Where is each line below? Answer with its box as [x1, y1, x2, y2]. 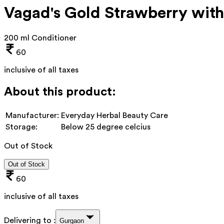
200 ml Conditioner [4, 33, 76, 42]
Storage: [5, 122, 37, 131]
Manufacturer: [5, 111, 59, 119]
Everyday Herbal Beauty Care [61, 111, 168, 119]
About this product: [4, 85, 116, 98]
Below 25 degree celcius [61, 122, 150, 131]
